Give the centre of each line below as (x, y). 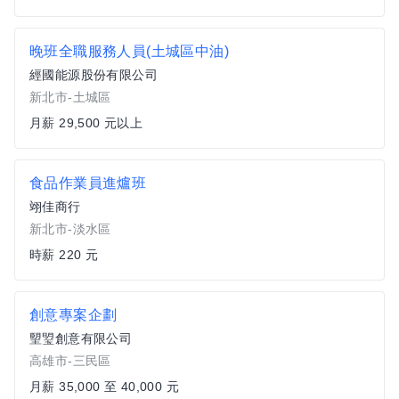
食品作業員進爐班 (88, 183)
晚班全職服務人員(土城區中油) (129, 51)
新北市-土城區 (70, 97)
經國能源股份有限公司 (94, 75)
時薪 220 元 (64, 255)
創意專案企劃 (73, 315)
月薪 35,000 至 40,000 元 (104, 387)
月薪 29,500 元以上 (86, 123)
